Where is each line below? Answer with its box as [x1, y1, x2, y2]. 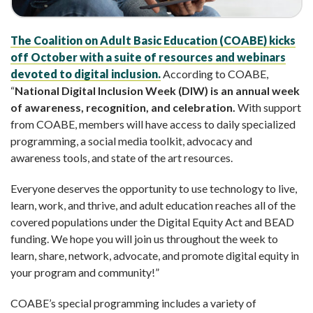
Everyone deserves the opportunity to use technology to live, [10, 181, 297, 195]
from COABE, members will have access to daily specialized [10, 117, 296, 131]
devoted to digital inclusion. [10, 66, 161, 80]
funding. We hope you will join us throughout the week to [10, 231, 278, 245]
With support [238, 100, 301, 114]
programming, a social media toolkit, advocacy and [10, 133, 252, 147]
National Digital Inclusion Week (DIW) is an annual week [15, 83, 300, 97]
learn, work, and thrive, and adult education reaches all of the [10, 198, 296, 212]
